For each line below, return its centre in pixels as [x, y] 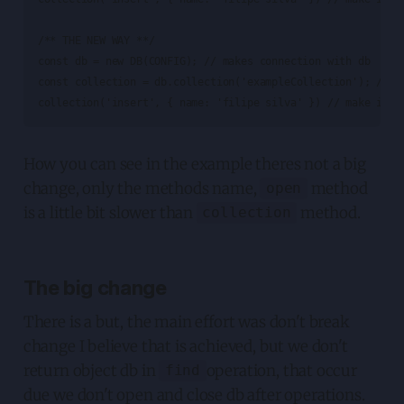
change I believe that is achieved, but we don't [185, 346]
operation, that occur [281, 370]
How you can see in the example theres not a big [194, 164]
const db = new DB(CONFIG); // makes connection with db [204, 61]
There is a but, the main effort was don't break [186, 321]
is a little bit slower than [110, 212]
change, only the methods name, [142, 188]
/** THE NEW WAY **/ [96, 40]
